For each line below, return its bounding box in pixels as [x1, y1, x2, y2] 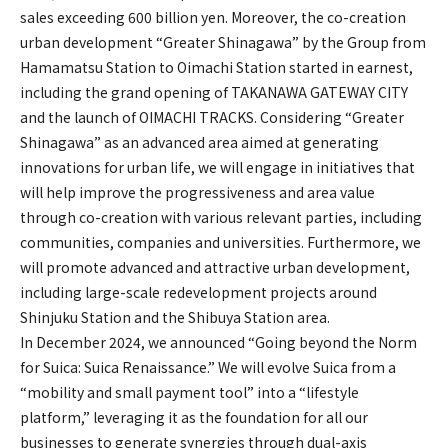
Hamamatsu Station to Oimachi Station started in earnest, [20, 56, 413, 77]
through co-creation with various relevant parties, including [20, 206, 422, 227]
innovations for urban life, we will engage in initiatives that [20, 156, 415, 177]
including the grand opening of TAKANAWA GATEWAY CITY [20, 81, 408, 102]
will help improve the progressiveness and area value [20, 181, 375, 202]
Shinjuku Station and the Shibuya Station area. [20, 306, 330, 327]
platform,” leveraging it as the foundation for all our [20, 406, 368, 427]
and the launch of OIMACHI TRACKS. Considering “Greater [20, 106, 404, 127]
